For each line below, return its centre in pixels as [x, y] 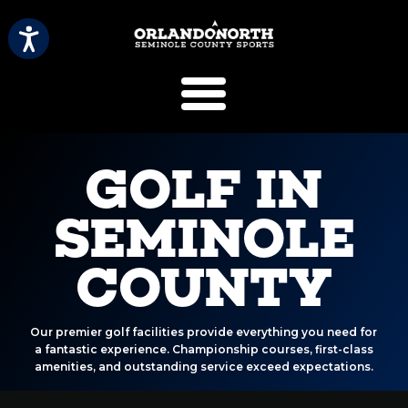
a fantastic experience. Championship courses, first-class [204, 349]
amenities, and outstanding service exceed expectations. [204, 367]
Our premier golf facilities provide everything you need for [204, 332]
